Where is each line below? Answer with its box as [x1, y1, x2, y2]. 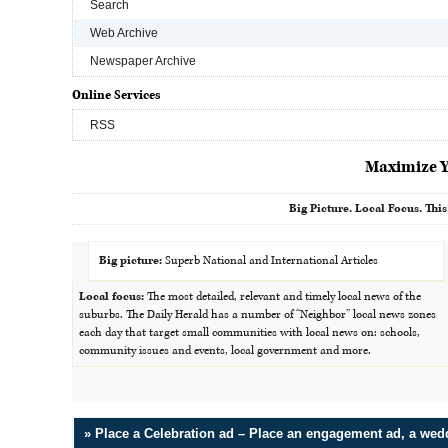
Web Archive [90, 26, 158, 40]
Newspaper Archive [90, 54, 196, 68]
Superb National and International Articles [162, 253, 378, 268]
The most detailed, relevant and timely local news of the [144, 289, 421, 304]
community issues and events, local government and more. [79, 343, 371, 358]
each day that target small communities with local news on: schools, [79, 325, 420, 340]
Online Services [72, 87, 161, 103]
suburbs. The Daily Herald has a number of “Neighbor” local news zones [79, 307, 436, 322]
